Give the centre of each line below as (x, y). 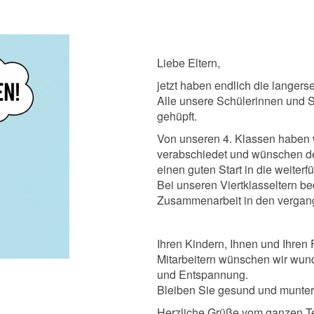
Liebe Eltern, (189, 62)
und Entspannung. (205, 274)
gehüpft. (177, 116)
